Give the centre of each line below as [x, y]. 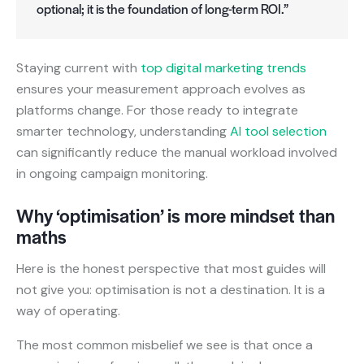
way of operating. [68, 310]
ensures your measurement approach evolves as [161, 89]
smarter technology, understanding [123, 131]
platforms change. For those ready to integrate [157, 110]
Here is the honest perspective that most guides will [171, 268]
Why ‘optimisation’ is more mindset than [175, 215]
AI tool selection [278, 131]
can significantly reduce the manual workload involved [177, 152]
